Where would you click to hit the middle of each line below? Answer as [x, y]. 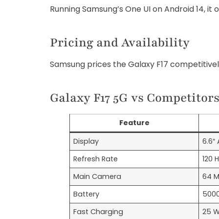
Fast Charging [99, 212]
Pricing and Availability [120, 43]
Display [86, 142]
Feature [134, 123]
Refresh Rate [96, 159]
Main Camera [98, 177]
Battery [87, 194]
